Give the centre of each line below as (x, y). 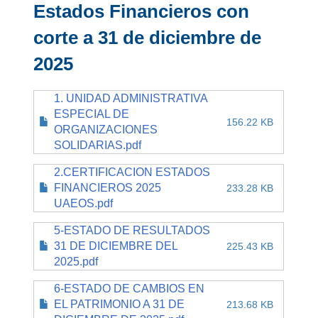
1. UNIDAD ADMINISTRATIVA (131, 98)
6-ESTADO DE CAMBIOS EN (130, 288)
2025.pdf (76, 261)
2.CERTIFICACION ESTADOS (132, 172)
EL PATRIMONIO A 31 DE (120, 304)
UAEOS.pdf (84, 203)
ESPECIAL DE (92, 114)
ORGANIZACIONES (106, 129)
